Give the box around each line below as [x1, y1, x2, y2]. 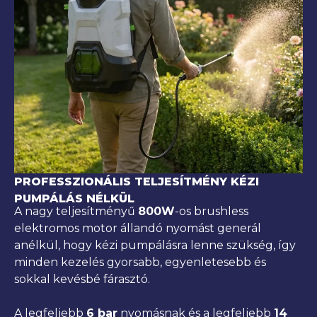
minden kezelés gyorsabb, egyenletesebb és [14, 255, 266, 270]
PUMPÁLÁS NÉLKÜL [14, 191, 134, 205]
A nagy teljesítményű [14, 204, 138, 219]
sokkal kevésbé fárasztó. [14, 272, 150, 287]
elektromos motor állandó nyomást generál [14, 221, 261, 236]
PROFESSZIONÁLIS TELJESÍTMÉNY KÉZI [14, 174, 259, 188]
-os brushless [175, 204, 248, 219]
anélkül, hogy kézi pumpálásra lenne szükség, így [14, 238, 296, 253]
